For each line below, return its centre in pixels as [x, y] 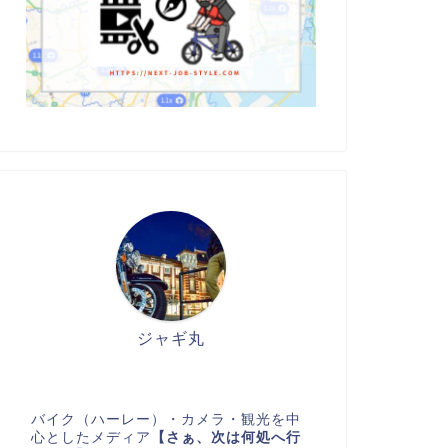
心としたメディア [90, 438]
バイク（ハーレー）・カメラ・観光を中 [165, 420]
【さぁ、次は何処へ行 [225, 438]
